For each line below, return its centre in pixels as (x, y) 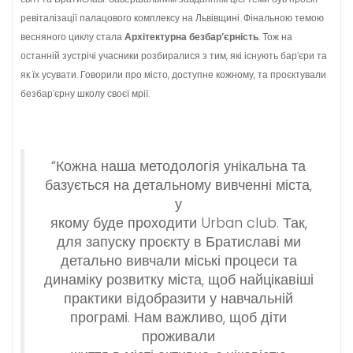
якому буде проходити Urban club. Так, (178, 223)
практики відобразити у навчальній (178, 299)
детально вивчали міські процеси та (178, 261)
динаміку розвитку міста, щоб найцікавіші (178, 280)
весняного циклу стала (72, 37)
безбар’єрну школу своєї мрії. (85, 93)
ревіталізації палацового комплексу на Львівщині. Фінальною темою (172, 18)
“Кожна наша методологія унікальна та (178, 166)
